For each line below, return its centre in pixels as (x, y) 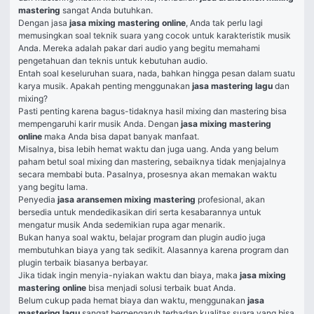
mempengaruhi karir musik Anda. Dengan (100, 124)
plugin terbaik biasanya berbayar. (84, 262)
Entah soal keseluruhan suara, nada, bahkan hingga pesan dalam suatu (157, 73)
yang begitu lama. (54, 187)
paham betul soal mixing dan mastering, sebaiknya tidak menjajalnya (152, 162)
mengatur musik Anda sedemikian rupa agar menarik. (123, 225)
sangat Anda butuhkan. (109, 10)
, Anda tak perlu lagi (224, 23)
